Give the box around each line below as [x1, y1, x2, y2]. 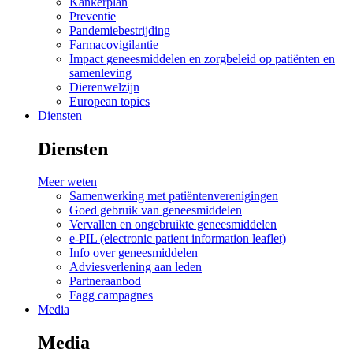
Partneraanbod [69, 274, 141, 288]
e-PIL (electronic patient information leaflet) [69, 232, 286, 246]
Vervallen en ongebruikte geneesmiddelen [69, 217, 277, 232]
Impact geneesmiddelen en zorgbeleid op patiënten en [69, 51, 335, 65]
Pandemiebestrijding [69, 23, 170, 37]
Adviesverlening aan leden [69, 260, 202, 274]
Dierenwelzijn [69, 80, 139, 94]
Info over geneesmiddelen [69, 246, 198, 260]
